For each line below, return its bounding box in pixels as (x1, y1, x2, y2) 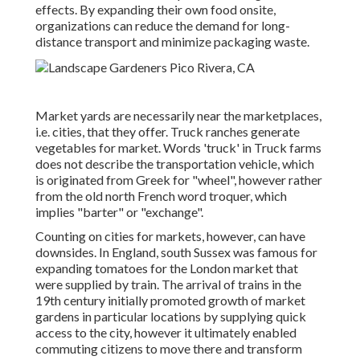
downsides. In (35, 244, 112, 260)
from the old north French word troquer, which (35, 188, 287, 204)
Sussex (194, 244, 231, 260)
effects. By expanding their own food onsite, (35, 2, 276, 18)
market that (231, 260, 298, 276)
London (190, 260, 231, 276)
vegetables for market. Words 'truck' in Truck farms (35, 140, 321, 156)
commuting (35, 341, 98, 357)
